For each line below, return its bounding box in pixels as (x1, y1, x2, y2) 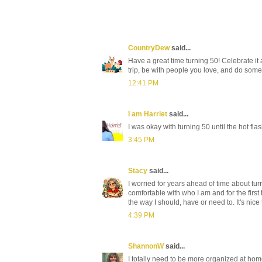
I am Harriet (128, 109, 167, 118)
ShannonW (128, 242, 164, 250)
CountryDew (128, 43, 170, 52)
